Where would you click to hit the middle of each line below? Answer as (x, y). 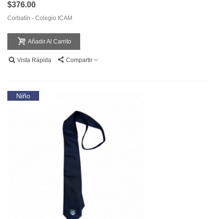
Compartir (79, 60)
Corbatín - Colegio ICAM (40, 18)
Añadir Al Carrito (50, 42)
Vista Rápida (34, 60)
